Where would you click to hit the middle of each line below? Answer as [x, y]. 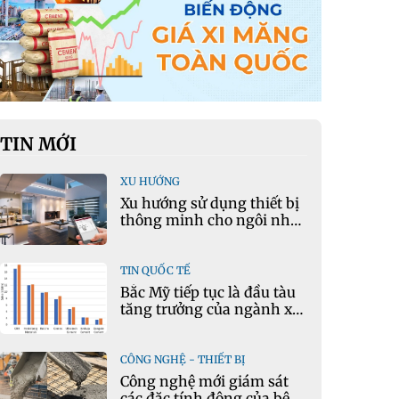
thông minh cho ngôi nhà [210, 220]
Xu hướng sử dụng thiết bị [210, 204]
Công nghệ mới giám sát [205, 382]
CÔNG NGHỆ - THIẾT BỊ [183, 360]
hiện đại [149, 237]
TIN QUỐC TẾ [156, 271]
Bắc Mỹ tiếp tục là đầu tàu [208, 293]
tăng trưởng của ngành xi [209, 309]
